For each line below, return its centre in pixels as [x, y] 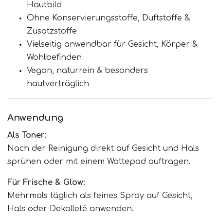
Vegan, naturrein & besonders [87, 71]
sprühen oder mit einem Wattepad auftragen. [99, 162]
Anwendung [35, 118]
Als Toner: [27, 136]
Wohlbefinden [54, 58]
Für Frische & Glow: [46, 183]
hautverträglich [58, 84]
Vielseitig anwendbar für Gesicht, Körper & [112, 45]
